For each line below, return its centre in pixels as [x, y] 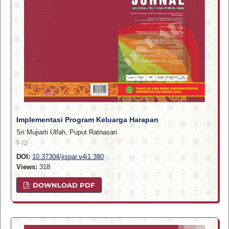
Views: [27, 167]
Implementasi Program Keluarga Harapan [87, 119]
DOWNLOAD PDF [63, 185]
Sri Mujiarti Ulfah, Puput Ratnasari [66, 132]
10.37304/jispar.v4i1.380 [68, 157]
